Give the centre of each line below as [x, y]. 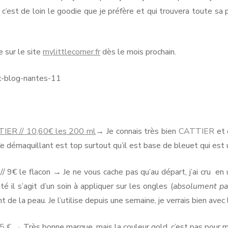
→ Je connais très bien [137, 131]
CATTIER [196, 131]
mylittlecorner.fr [72, 52]
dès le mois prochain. [138, 52]
